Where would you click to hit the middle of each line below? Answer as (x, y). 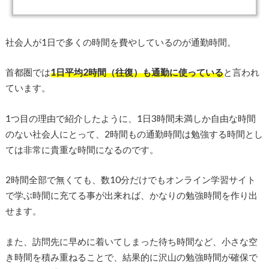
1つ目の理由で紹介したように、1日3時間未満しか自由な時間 (130, 118)
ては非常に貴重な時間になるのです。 (82, 149)
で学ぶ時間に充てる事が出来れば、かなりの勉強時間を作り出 (131, 195)
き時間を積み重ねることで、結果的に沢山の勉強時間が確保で (131, 257)
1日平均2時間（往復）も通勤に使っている (137, 72)
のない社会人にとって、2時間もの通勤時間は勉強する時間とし (134, 134)
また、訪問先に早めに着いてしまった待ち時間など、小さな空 (131, 241)
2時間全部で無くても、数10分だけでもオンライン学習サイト (130, 180)
